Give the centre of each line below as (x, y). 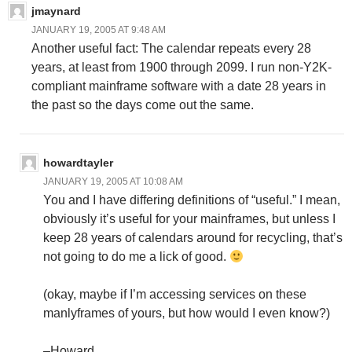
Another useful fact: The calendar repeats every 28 (171, 49)
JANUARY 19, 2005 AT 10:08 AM (113, 182)
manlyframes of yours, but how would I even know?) (187, 313)
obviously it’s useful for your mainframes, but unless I (189, 219)
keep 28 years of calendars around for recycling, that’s (193, 238)
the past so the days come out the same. (143, 105)
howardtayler (78, 163)
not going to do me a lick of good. (136, 257)
